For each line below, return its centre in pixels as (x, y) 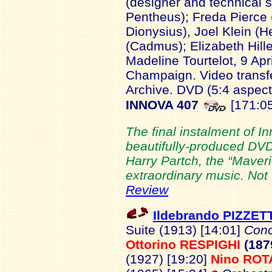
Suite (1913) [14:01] (185, 230)
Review (147, 190)
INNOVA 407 (162, 105)
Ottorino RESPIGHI (185, 244)
